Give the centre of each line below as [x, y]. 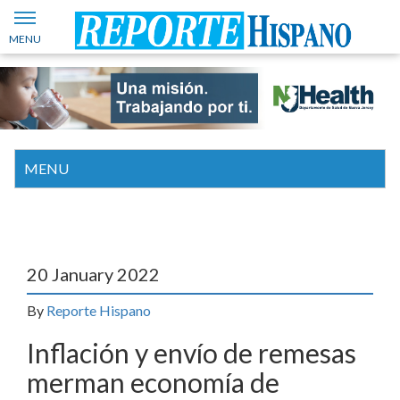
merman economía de [153, 382]
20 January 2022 [93, 274]
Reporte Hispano [99, 310]
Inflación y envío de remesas [192, 352]
